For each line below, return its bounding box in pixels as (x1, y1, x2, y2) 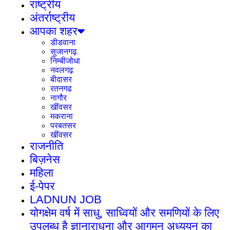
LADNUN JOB (30, 193, 102, 206)
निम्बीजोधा (50, 56, 80, 66)
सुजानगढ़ (50, 47, 77, 56)
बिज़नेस (30, 153, 60, 166)
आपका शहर (30, 25, 78, 38)
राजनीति (30, 140, 63, 153)
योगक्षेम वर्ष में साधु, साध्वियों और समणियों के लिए (30, 206, 219, 220)
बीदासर (50, 75, 72, 84)
